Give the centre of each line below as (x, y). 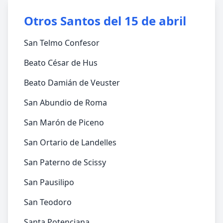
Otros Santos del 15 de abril (105, 21)
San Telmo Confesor (62, 43)
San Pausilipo (49, 182)
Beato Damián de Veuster (72, 83)
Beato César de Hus (61, 63)
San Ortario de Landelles (70, 142)
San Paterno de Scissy (65, 162)
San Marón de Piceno (64, 122)
